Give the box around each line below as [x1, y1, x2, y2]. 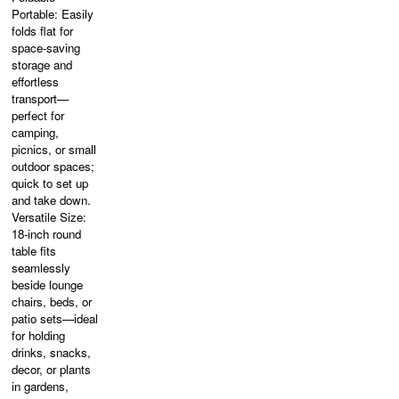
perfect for [12, 107, 65, 124]
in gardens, [12, 378, 69, 395]
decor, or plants [12, 361, 92, 378]
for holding [12, 327, 66, 344]
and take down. [12, 191, 92, 208]
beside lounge [12, 276, 84, 293]
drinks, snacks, [12, 344, 92, 361]
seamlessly [12, 259, 71, 276]
